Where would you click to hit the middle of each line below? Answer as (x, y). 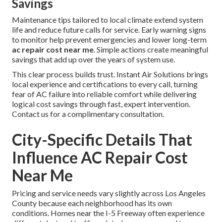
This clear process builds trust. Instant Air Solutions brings (110, 74)
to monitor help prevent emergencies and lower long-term (109, 40)
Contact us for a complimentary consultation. (88, 114)
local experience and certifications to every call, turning (105, 84)
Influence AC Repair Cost (100, 158)
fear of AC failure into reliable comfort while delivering (104, 94)
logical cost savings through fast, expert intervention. (101, 104)
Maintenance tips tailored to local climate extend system (108, 20)
